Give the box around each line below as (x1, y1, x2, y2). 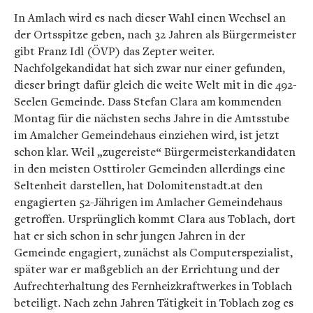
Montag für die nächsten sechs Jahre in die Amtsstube (14, 110, 289, 126)
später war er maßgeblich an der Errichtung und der (14, 261, 279, 277)
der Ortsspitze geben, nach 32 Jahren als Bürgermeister (14, 27, 296, 42)
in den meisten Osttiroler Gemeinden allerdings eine (14, 161, 285, 176)
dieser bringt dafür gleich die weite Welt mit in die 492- (14, 77, 297, 92)
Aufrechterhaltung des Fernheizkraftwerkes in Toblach (14, 278, 292, 293)
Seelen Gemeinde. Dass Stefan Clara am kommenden (14, 94, 282, 109)
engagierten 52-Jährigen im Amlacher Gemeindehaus (14, 194, 282, 210)
